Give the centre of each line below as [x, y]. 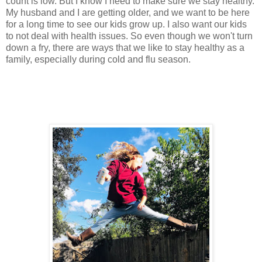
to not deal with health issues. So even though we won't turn [129, 36]
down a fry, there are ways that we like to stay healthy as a [125, 48]
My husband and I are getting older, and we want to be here [128, 13]
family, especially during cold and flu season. [98, 60]
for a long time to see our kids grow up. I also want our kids [126, 25]
